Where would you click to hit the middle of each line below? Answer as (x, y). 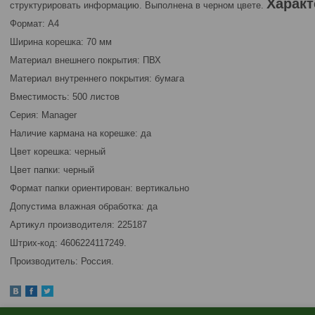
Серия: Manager (43, 115)
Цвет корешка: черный (58, 152)
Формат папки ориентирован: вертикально (99, 188)
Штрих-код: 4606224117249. (68, 243)
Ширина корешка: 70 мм (61, 42)
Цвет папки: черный (52, 170)
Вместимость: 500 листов (65, 97)
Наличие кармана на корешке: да (81, 133)
